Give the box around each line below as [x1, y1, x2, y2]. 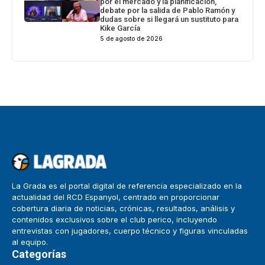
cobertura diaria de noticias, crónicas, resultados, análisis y [12, 203, 235, 214]
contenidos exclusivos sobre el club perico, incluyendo [12, 215, 217, 225]
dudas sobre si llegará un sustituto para [100, 15, 239, 24]
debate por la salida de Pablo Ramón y [100, 6, 235, 15]
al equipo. [12, 237, 48, 247]
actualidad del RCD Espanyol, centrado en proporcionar [12, 192, 219, 202]
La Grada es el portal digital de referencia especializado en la [12, 181, 242, 191]
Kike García [100, 24, 141, 33]
